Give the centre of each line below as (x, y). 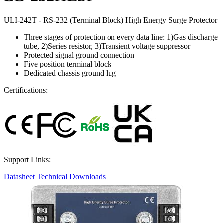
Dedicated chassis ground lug (70, 73)
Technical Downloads (71, 177)
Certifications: (26, 90)
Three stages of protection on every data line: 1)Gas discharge (121, 37)
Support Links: (27, 160)
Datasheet (19, 177)
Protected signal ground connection (79, 55)
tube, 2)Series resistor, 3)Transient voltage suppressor (107, 46)
